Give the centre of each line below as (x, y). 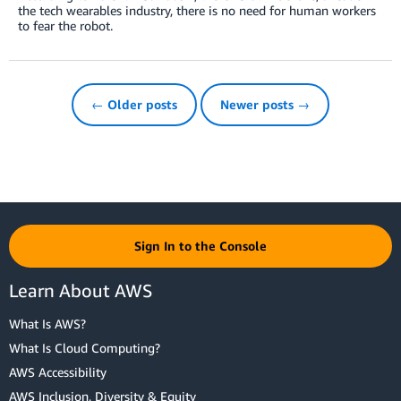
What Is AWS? (47, 324)
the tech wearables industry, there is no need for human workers (197, 11)
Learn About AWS (81, 291)
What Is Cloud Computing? (85, 348)
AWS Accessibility (58, 372)
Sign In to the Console (200, 246)
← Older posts (134, 105)
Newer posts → (265, 105)
